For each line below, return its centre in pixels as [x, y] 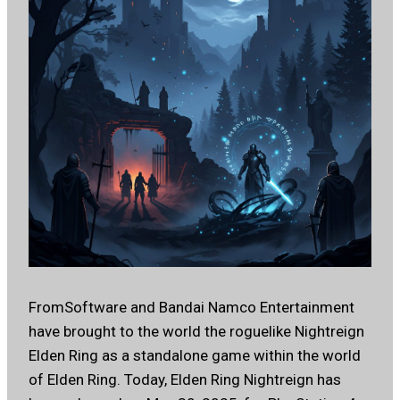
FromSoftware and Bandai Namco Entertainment [192, 308]
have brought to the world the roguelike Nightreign [196, 332]
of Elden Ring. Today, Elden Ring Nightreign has [185, 380]
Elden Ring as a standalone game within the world [195, 356]
